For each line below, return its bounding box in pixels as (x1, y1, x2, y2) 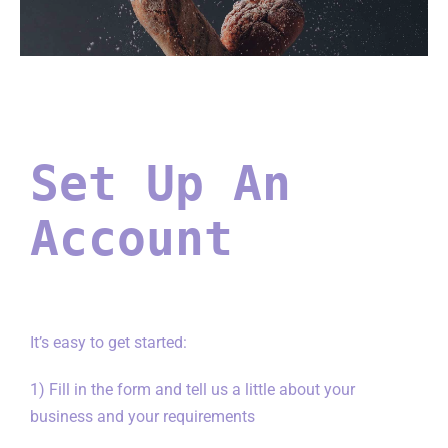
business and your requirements (29, 406, 255, 426)
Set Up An (29, 154, 291, 211)
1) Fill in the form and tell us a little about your (29, 379, 355, 399)
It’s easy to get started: (29, 332, 187, 352)
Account (29, 209, 233, 266)
